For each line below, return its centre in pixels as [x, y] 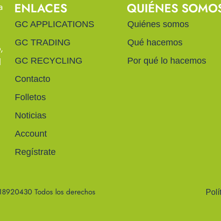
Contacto [32, 79]
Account [31, 134]
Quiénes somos [158, 24]
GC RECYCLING [48, 61]
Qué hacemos [155, 43]
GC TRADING [42, 43]
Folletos [30, 97]
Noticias [30, 116]
